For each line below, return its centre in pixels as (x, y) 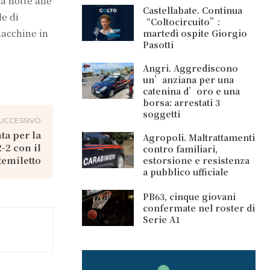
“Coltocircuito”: (182, 22)
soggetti (162, 114)
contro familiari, (181, 149)
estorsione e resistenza (196, 160)
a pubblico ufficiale (186, 172)
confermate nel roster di (199, 208)
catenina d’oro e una (192, 91)
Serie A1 (162, 219)
